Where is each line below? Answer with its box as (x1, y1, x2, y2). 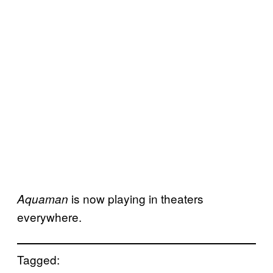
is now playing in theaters (68, 190, 204, 207)
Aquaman (17, 190, 68, 207)
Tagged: (17, 250, 60, 268)
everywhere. (17, 208, 82, 225)
